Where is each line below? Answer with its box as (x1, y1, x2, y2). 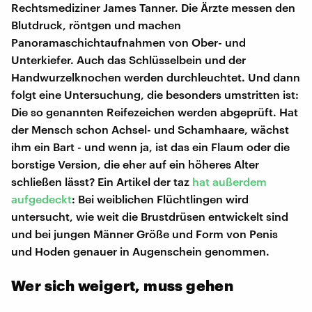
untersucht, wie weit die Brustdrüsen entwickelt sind (11, 209, 288, 223)
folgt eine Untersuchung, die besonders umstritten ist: (11, 87, 299, 101)
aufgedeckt (11, 192, 72, 205)
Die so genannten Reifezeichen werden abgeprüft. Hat (11, 104, 298, 118)
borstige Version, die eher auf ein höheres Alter (11, 157, 259, 171)
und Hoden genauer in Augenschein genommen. (11, 244, 270, 258)
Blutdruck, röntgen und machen (11, 17, 181, 31)
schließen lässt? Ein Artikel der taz (11, 174, 192, 188)
